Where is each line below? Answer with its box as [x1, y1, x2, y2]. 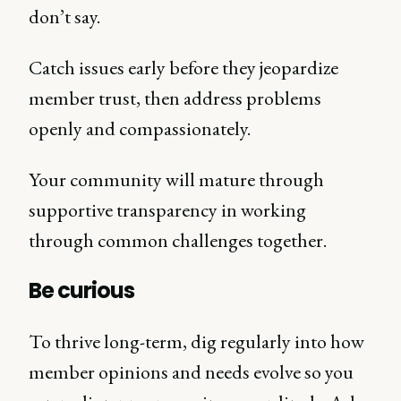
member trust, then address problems [29, 85, 321, 111]
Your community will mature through [29, 166, 324, 192]
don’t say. [29, 4, 100, 30]
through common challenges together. [29, 227, 327, 253]
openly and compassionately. [29, 115, 254, 141]
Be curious [29, 276, 134, 305]
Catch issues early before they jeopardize [29, 55, 338, 81]
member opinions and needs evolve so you [29, 359, 354, 385]
